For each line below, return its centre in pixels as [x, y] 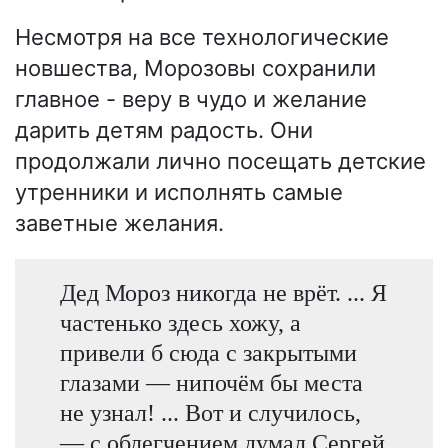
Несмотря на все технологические [202, 36]
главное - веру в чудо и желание [191, 98]
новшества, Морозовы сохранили [195, 67]
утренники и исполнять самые [179, 191]
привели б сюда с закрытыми [208, 353]
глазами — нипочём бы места [211, 383]
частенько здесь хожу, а [180, 323]
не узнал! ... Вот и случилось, [210, 413]
